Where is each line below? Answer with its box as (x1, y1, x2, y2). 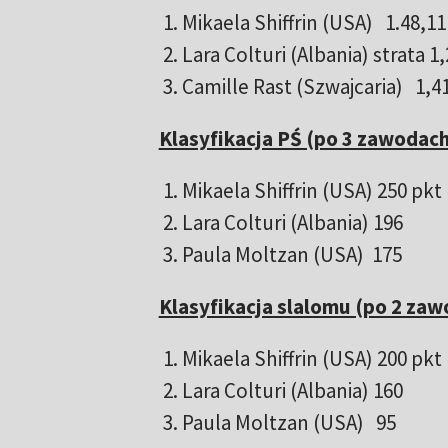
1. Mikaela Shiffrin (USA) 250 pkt (158, 177, 442, 205)
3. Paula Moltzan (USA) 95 (158, 409, 396, 437)
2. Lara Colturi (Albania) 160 (158, 377, 407, 405)
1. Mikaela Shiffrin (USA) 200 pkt (158, 345, 442, 373)
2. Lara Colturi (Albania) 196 (158, 209, 407, 237)
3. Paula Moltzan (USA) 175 (158, 241, 422, 269)
